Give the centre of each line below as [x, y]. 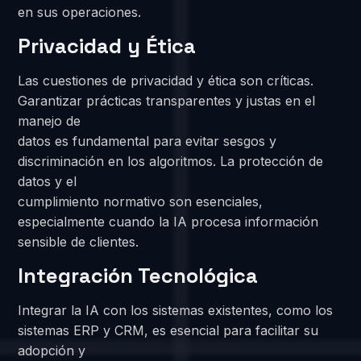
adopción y [52, 351]
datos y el [48, 181]
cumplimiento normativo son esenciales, [141, 201]
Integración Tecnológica [138, 276]
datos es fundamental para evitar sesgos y [147, 141]
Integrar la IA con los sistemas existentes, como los [176, 311]
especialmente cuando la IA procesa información [168, 221]
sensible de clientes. [79, 241]
